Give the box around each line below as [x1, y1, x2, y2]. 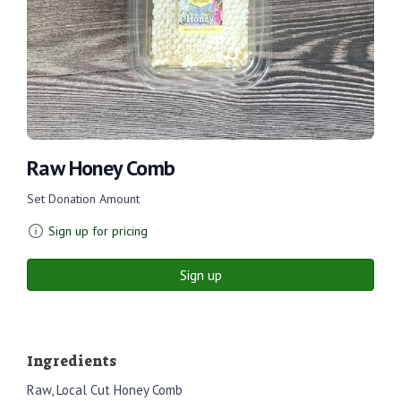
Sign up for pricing [48, 222, 148, 239]
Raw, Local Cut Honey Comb [27, 380, 183, 398]
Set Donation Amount [27, 190, 140, 207]
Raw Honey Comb [27, 153, 175, 182]
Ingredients [27, 351, 116, 371]
